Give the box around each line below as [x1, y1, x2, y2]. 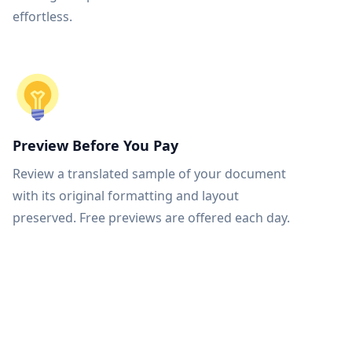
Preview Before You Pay [13, 136, 178, 155]
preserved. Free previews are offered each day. [13, 209, 290, 226]
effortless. [13, 8, 72, 25]
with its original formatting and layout [13, 187, 239, 204]
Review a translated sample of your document [13, 165, 286, 182]
